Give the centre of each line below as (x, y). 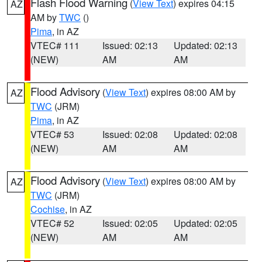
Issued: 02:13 (130, 45)
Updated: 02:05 (206, 223)
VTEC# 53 (52, 134)
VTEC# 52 (52, 223)
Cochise (48, 209)
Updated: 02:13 (206, 45)
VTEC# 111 (55, 45)
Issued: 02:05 (130, 223)
